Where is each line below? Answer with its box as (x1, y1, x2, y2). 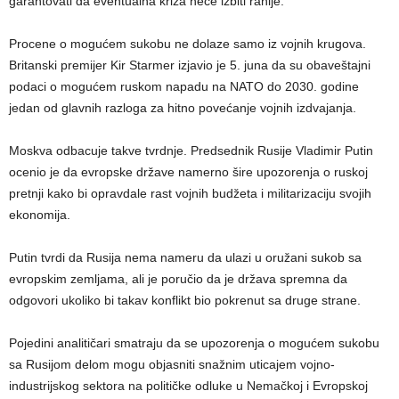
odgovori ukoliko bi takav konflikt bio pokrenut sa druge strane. (9, 293, 361, 308)
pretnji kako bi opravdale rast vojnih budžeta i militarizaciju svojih (9, 186, 371, 201)
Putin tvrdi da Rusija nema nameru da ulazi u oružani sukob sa (9, 250, 362, 265)
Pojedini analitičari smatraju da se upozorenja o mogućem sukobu (9, 336, 379, 351)
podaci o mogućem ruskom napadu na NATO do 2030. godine (9, 79, 359, 94)
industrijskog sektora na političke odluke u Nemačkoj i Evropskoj (9, 379, 368, 394)
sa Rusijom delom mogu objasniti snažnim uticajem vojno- (9, 357, 335, 372)
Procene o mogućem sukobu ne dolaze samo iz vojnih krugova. (9, 37, 366, 52)
